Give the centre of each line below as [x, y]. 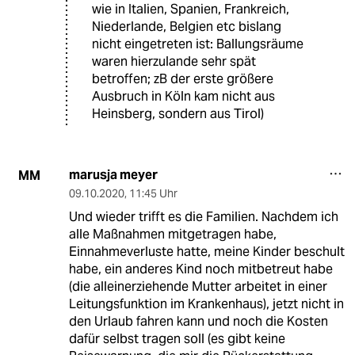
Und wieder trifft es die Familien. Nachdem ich [203, 217]
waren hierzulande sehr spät [174, 62]
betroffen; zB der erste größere [183, 79]
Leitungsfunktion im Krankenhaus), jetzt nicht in [206, 304]
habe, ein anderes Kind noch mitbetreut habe [200, 269]
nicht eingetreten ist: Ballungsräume [198, 44]
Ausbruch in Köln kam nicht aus [183, 97]
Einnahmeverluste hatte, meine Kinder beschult [206, 252]
